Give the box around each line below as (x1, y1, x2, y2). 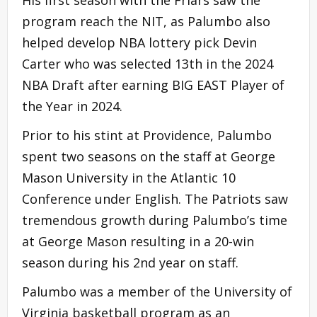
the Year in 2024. (22, 97, 122, 115)
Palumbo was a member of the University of (22, 282, 292, 300)
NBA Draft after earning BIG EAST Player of (22, 76, 284, 93)
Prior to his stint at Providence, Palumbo (22, 126, 272, 144)
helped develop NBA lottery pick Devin (22, 33, 257, 51)
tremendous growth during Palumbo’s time (22, 211, 287, 229)
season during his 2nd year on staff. (22, 253, 238, 271)
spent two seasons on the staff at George (22, 147, 275, 165)
